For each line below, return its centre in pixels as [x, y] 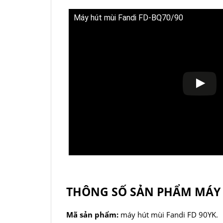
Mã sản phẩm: [93, 215]
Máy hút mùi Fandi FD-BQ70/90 [128, 17]
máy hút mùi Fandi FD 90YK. [169, 215]
